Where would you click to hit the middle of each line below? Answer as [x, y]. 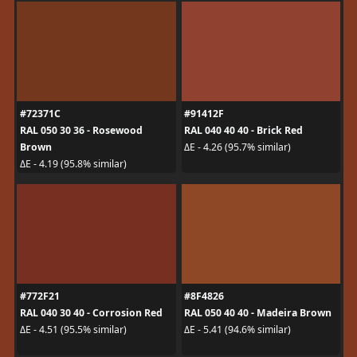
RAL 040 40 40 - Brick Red [243, 130]
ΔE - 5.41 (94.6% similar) [237, 330]
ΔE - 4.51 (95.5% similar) [73, 330]
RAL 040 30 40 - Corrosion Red [91, 312]
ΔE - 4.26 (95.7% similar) [237, 147]
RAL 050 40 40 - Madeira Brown [258, 312]
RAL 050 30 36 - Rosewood [81, 130]
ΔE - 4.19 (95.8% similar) [73, 164]
